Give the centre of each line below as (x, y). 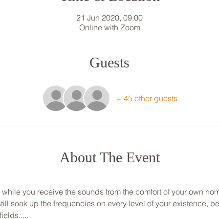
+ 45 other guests (147, 98)
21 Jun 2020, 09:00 (109, 18)
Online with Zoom (109, 27)
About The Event (109, 157)
